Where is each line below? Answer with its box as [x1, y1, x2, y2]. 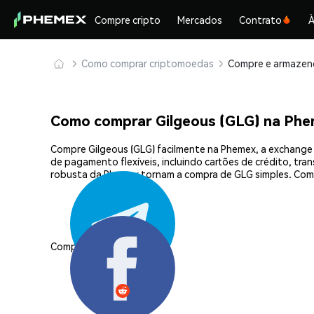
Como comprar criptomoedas [81, 57, 214, 69]
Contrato [239, 13, 282, 26]
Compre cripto [95, 13, 161, 26]
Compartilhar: [50, 239, 111, 252]
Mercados [177, 13, 223, 26]
